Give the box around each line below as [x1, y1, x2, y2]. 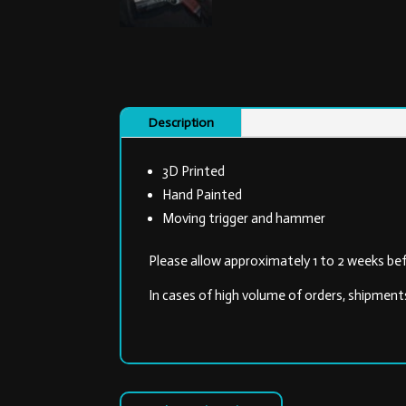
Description [149, 115, 214, 131]
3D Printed [162, 163, 225, 180]
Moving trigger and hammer [162, 210, 325, 227]
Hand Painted [162, 187, 242, 204]
